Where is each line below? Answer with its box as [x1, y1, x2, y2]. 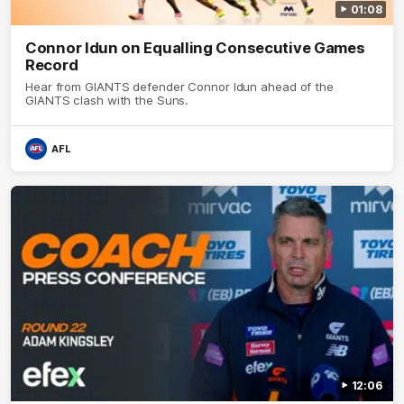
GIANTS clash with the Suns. [25, 92, 189, 107]
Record [25, 55, 78, 74]
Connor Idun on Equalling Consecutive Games [25, 38, 365, 57]
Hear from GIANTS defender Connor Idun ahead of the [25, 78, 334, 94]
